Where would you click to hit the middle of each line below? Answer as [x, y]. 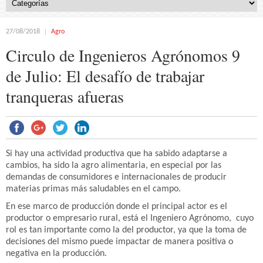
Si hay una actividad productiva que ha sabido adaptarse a [117, 154]
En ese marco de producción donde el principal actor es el [117, 207]
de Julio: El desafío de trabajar [105, 76]
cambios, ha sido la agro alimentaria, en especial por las [114, 166]
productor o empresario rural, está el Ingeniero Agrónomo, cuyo [130, 218]
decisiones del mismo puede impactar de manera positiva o [119, 242]
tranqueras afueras [65, 96]
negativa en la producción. [56, 254]
